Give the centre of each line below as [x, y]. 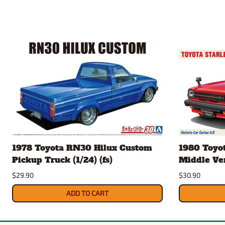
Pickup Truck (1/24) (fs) [62, 159]
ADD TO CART [87, 193]
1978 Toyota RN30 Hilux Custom [82, 147]
